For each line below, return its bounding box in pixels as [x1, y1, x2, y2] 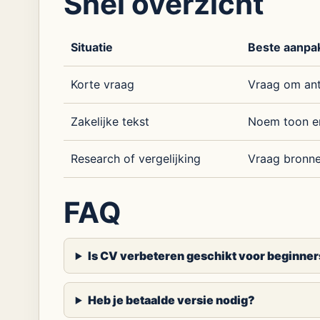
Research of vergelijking [70, 151, 201, 166]
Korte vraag [70, 77, 134, 91]
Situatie [70, 40, 113, 54]
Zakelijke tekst [70, 114, 149, 129]
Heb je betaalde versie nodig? [87, 293, 255, 307]
